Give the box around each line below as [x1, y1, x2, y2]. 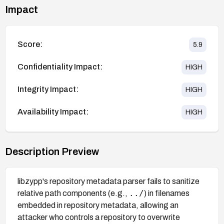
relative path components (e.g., [17, 188, 129, 197]
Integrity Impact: [17, 85, 78, 94]
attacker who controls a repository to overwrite [17, 212, 180, 221]
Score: [17, 40, 42, 49]
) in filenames [144, 188, 189, 197]
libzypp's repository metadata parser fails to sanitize [17, 176, 199, 185]
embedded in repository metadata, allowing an [17, 200, 178, 209]
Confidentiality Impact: [17, 62, 102, 71]
